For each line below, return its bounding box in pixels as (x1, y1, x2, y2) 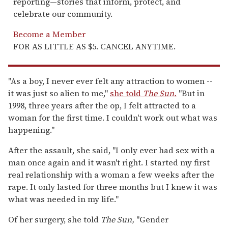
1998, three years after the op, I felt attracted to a (8, 99, 196, 111)
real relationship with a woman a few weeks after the (8, 168, 214, 180)
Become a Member (13, 28, 85, 40)
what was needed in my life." (8, 193, 119, 205)
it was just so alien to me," (8, 87, 110, 99)
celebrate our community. (13, 8, 112, 19)
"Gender (134, 213, 168, 225)
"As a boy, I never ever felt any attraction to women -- (8, 75, 213, 87)
